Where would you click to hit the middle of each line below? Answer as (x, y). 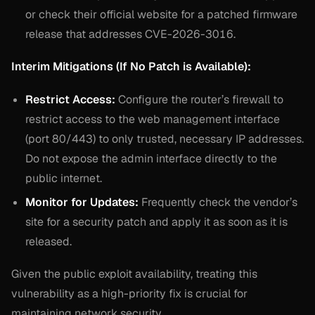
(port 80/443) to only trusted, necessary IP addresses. (165, 139)
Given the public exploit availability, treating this (134, 274)
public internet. (64, 178)
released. (49, 242)
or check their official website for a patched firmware (161, 14)
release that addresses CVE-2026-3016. (130, 34)
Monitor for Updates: (82, 202)
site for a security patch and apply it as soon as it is (156, 222)
